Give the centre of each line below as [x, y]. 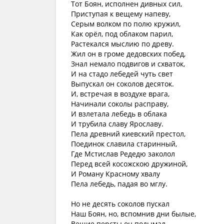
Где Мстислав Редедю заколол [123, 154]
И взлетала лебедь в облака [119, 114]
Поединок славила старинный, [124, 144]
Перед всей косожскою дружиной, [129, 164]
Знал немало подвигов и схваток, [128, 64]
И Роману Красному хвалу [115, 174]
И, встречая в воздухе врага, [120, 94]
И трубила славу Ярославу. [117, 124]
